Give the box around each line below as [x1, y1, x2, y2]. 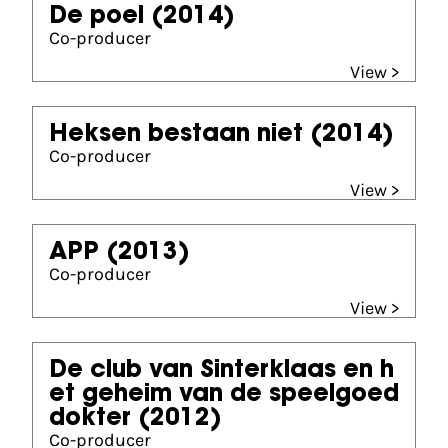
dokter [49, 407, 131, 431]
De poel [49, 5, 144, 29]
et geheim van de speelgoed [49, 383, 399, 407]
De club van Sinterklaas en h [49, 359, 394, 383]
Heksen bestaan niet [49, 123, 303, 147]
